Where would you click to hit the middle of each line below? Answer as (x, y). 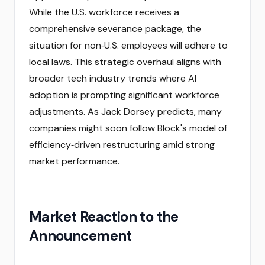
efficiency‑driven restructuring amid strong (122, 145)
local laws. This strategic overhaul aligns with (125, 62)
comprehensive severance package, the (115, 29)
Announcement (80, 236)
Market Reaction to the (104, 217)
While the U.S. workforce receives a (104, 12)
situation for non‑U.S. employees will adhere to (128, 45)
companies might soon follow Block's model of (128, 128)
